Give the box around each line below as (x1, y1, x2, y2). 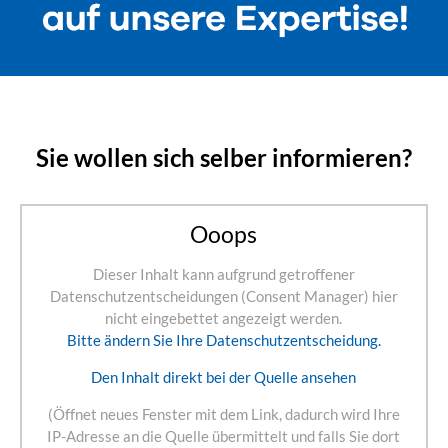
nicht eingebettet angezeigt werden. (105, 309, 343, 328)
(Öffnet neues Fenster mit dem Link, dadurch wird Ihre (47, 405, 400, 424)
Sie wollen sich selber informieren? (35, 143, 412, 173)
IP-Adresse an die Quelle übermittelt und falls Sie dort (47, 427, 401, 446)
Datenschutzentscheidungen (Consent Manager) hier (49, 287, 398, 306)
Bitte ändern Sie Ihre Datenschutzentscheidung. (66, 331, 381, 350)
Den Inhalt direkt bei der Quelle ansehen (91, 368, 357, 387)
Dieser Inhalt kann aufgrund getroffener (92, 265, 355, 284)
